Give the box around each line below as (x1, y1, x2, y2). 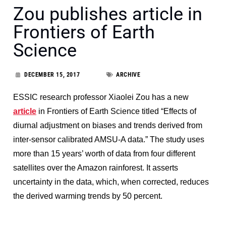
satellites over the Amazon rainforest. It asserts (13, 163, 178, 172)
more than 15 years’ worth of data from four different (13, 149, 195, 158)
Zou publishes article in (13, 3, 202, 25)
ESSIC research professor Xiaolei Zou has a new (13, 92, 189, 101)
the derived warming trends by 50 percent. (13, 191, 164, 200)
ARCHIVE (116, 71, 141, 78)
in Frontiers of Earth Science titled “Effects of (36, 106, 196, 116)
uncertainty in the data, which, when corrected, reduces (13, 177, 209, 186)
